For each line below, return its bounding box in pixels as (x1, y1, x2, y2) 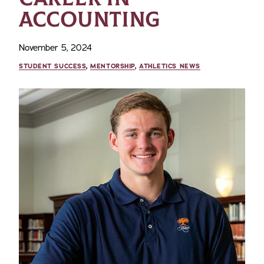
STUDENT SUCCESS (19, 62, 87, 71)
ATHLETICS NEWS (139, 62, 200, 71)
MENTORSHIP (90, 62, 135, 71)
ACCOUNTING (19, 6, 160, 33)
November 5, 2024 (19, 42, 92, 54)
